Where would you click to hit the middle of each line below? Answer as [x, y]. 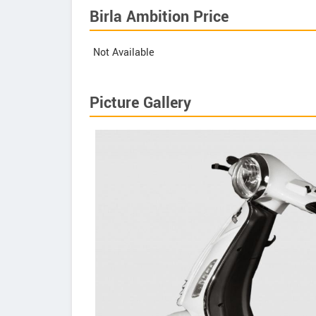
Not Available [124, 53]
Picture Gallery [140, 103]
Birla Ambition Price [159, 17]
